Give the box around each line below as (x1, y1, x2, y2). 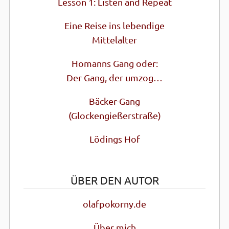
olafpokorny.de (83, 199, 146, 210)
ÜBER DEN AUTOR (70, 174, 159, 187)
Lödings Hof (89, 133, 140, 145)
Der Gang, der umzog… (66, 72, 163, 83)
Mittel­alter (92, 34, 137, 45)
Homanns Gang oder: (71, 58, 158, 69)
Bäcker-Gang (89, 96, 140, 107)
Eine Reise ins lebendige (64, 20, 165, 31)
